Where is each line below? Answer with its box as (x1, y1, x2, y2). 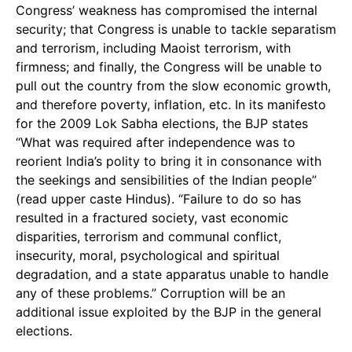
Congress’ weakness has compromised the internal (16, 2, 317, 18)
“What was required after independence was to (16, 134, 295, 150)
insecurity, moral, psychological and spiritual (16, 247, 280, 263)
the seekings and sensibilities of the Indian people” (16, 172, 317, 188)
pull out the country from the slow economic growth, (16, 78, 331, 93)
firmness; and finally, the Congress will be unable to (16, 59, 322, 75)
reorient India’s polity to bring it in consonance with (16, 153, 321, 169)
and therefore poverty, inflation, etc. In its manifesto (16, 97, 326, 112)
